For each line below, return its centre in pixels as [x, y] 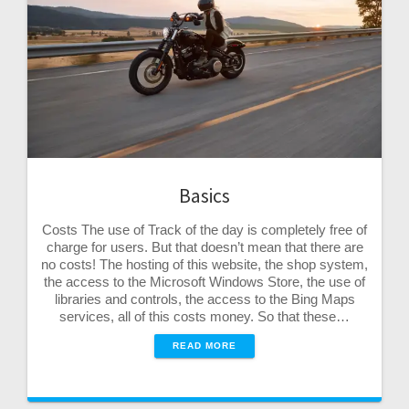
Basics [204, 196]
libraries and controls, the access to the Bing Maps [204, 299]
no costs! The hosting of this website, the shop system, [204, 265]
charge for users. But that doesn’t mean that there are [204, 247]
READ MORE [204, 346]
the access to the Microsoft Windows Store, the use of [204, 282]
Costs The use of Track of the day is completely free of [204, 230]
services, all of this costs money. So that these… [204, 317]
